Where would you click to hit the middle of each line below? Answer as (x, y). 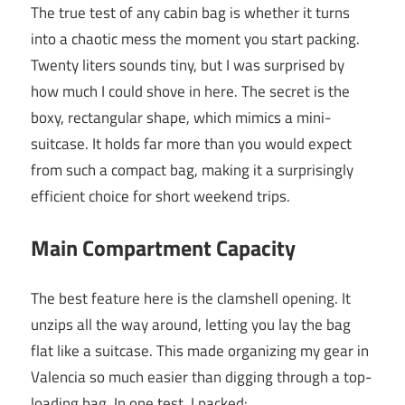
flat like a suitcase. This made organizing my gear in (200, 351)
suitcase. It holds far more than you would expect (191, 144)
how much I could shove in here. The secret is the (190, 92)
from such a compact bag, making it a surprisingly (192, 170)
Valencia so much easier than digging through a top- (201, 377)
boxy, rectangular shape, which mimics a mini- (181, 118)
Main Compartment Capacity (163, 247)
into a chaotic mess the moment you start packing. (195, 39)
